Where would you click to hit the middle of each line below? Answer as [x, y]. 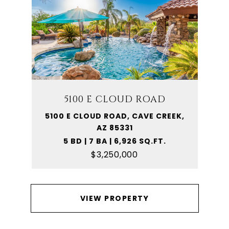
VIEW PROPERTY [114, 198]
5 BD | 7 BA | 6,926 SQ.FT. [114, 141]
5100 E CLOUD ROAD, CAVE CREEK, [114, 116]
